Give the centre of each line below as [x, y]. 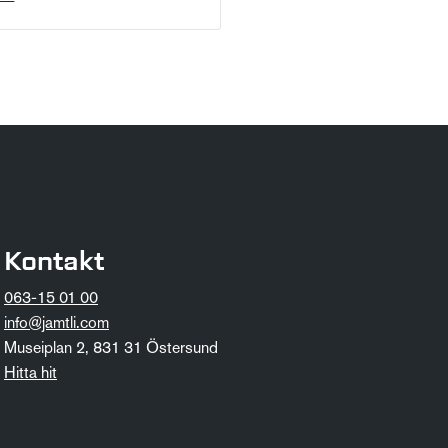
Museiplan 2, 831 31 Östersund [111, 348]
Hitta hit [30, 373]
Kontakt [54, 260]
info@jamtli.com [56, 323]
